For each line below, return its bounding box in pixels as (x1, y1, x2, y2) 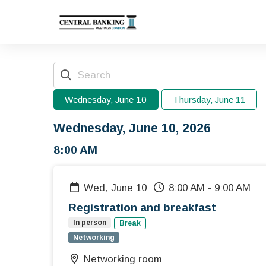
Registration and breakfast (68, 201, 216, 214)
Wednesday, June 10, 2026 (53, 121, 211, 136)
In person (73, 218, 106, 227)
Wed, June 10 (93, 182, 147, 194)
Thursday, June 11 (179, 94, 246, 105)
